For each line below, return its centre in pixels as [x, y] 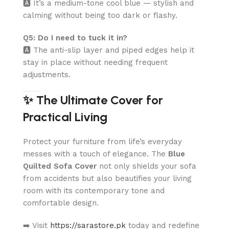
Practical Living [65, 117]
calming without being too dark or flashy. [100, 15]
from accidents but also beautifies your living [107, 178]
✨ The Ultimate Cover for [93, 100]
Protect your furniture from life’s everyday [102, 141]
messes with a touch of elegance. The [96, 154]
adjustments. [47, 74]
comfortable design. [61, 203]
